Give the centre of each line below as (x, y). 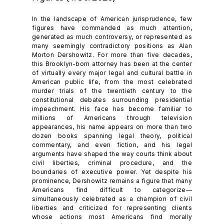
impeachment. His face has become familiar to (112, 108)
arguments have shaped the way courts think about (112, 153)
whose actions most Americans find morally (112, 216)
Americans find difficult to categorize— (112, 189)
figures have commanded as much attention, (112, 27)
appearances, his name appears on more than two (112, 126)
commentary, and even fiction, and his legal (112, 144)
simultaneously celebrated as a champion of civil (112, 198)
